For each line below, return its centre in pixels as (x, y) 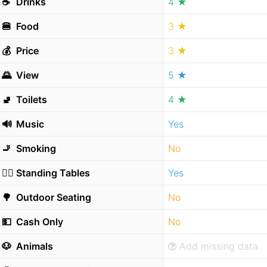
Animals (33, 246)
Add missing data (219, 246)
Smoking (35, 148)
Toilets (30, 100)
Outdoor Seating (52, 197)
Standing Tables (52, 173)
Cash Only (38, 222)
